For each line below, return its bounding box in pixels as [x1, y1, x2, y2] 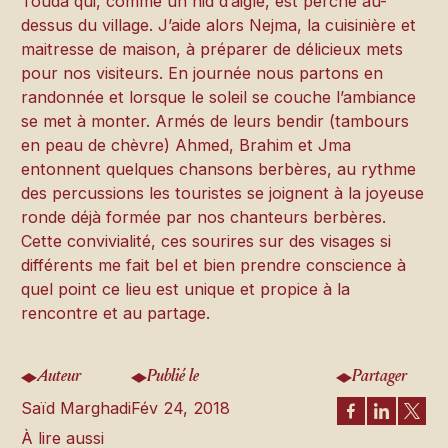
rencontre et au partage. [21, 302, 211, 323]
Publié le [147, 368, 200, 387]
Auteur [37, 368, 82, 387]
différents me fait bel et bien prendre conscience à [21, 254, 407, 275]
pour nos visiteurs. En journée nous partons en [21, 62, 384, 83]
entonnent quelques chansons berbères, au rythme [21, 158, 417, 179]
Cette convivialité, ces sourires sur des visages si [21, 230, 392, 251]
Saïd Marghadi [21, 397, 132, 418]
